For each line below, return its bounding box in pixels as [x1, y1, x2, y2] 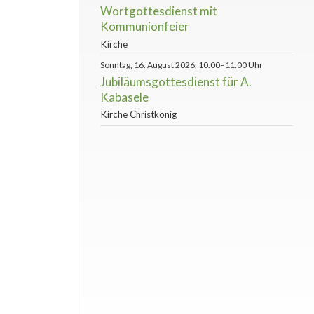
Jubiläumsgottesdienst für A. [100, 74, 252, 89]
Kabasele [100, 89, 149, 104]
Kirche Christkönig [100, 109, 177, 121]
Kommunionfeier [100, 19, 189, 34]
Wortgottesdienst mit [100, 4, 217, 19]
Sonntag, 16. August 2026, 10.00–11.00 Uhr [100, 60, 263, 71]
